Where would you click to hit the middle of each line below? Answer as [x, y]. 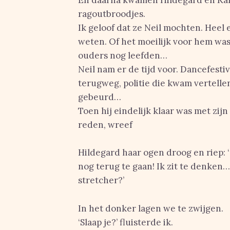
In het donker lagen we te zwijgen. [151, 208]
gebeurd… [100, 97]
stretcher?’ [101, 180]
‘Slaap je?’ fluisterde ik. [126, 222]
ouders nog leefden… [123, 55]
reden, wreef [105, 125]
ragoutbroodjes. [112, 14]
